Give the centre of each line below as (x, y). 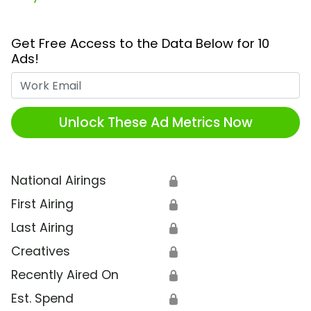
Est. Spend (42, 299)
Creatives (41, 252)
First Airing (42, 204)
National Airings (59, 181)
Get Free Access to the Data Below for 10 (140, 44)
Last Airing (42, 228)
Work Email (188, 81)
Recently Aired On (65, 275)
